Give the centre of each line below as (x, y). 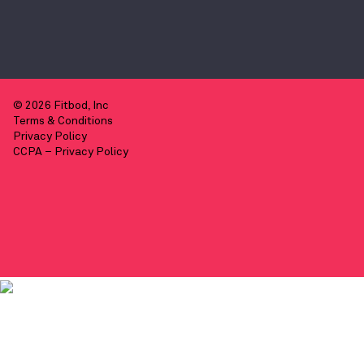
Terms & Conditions (63, 121)
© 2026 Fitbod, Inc (61, 106)
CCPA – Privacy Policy (71, 152)
